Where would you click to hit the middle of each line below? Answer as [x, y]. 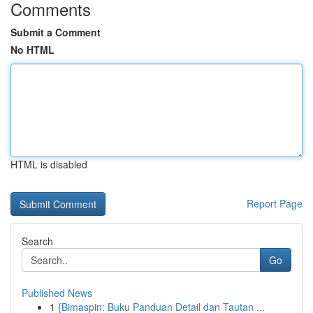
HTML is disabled [49, 164]
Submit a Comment [56, 32]
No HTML [32, 50]
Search [37, 241]
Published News [57, 293]
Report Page [275, 203]
